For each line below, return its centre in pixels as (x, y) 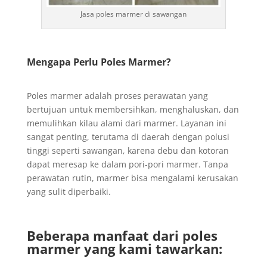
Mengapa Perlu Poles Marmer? (99, 62)
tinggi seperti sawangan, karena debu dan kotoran (128, 150)
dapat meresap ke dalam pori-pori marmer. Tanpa (127, 164)
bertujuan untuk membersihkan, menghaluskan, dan (133, 109)
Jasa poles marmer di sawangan (133, 14)
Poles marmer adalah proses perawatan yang (117, 96)
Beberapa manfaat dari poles (122, 235)
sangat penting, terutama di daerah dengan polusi (128, 137)
